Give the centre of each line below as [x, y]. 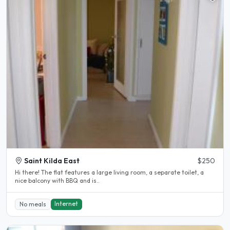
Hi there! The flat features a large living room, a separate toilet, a [28, 172]
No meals [33, 204]
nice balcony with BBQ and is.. [57, 181]
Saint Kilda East [52, 161]
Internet [66, 203]
